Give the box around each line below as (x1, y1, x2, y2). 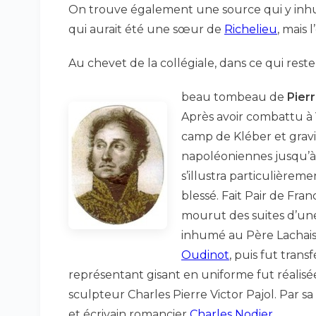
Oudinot (181, 248, 229, 262)
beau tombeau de (181, 90, 287, 104)
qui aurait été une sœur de (68, 23, 224, 36)
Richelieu (224, 23, 277, 36)
